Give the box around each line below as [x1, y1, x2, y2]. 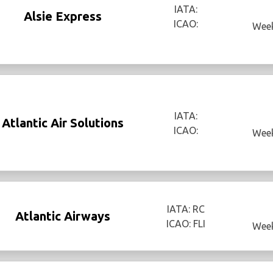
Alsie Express [24, 9, 102, 23]
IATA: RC [166, 203, 205, 214]
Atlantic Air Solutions [2, 115, 124, 130]
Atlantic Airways [15, 208, 110, 223]
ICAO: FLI [166, 218, 205, 229]
